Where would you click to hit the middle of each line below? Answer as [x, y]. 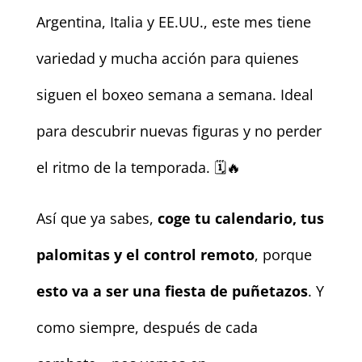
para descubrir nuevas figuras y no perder [179, 130]
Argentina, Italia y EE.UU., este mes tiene [173, 21]
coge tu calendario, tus [240, 218]
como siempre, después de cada [147, 327]
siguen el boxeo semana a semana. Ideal [175, 94]
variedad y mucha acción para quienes [167, 58]
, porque [283, 254]
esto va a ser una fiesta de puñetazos [172, 290]
